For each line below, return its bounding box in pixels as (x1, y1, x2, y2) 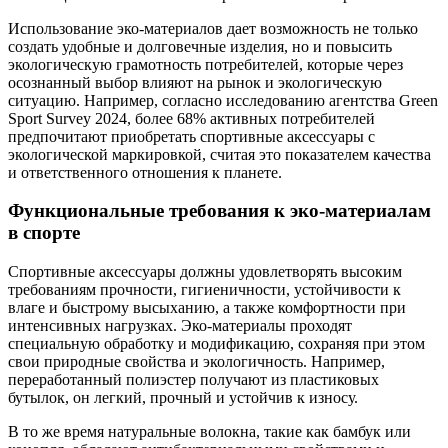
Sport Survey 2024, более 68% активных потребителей (8, 109, 375, 127)
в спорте (8, 222, 80, 244)
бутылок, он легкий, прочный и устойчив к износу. (8, 389, 358, 407)
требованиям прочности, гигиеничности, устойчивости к (8, 281, 401, 299)
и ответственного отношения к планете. (8, 163, 282, 181)
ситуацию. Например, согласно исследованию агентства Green (8, 91, 438, 109)
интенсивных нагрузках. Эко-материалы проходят (8, 317, 352, 335)
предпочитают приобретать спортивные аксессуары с (8, 127, 375, 145)
